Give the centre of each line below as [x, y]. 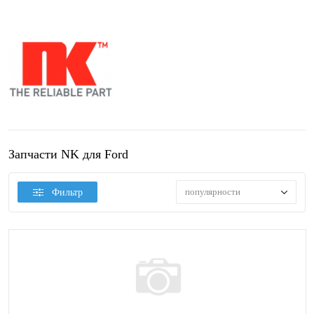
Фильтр [67, 192]
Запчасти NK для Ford [68, 154]
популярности [213, 192]
